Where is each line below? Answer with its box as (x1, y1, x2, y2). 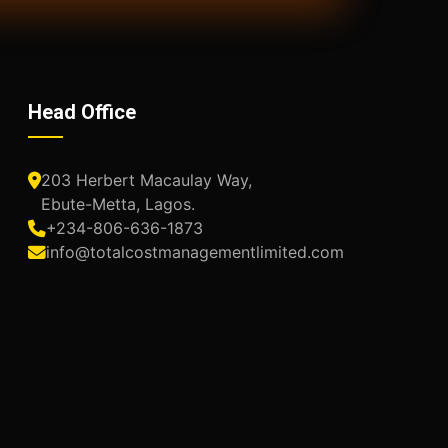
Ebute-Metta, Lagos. (40, 193, 195, 214)
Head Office (27, 99, 136, 124)
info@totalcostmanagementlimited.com (45, 241, 344, 262)
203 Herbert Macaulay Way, (40, 169, 252, 190)
